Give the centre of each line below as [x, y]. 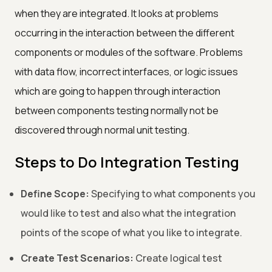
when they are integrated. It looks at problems [117, 14]
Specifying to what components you [172, 194]
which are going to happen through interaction [117, 91]
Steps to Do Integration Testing [127, 162]
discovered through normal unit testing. [102, 130]
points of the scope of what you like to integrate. [131, 233]
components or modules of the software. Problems [129, 53]
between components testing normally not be [117, 111]
